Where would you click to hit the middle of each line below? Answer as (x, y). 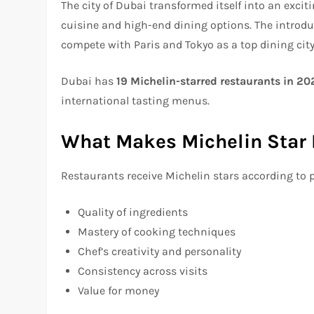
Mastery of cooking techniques (157, 232)
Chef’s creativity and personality (160, 252)
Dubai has (89, 81)
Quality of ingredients (133, 212)
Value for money (119, 291)
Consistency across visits (143, 271)
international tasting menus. (136, 101)
